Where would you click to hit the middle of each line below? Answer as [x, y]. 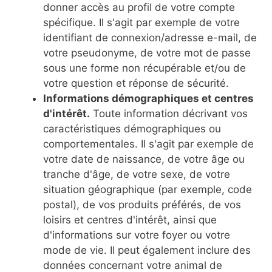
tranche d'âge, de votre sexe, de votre [137, 174]
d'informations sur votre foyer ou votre [137, 235]
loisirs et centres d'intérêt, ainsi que [130, 220]
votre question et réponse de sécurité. [136, 83]
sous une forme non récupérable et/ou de [144, 68]
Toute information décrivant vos [169, 114]
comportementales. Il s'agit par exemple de [148, 144]
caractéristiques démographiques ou [132, 129]
